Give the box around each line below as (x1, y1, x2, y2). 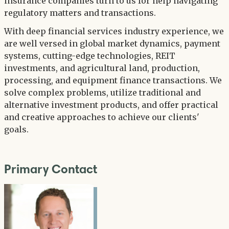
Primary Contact (4, 162, 97, 177)
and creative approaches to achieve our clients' (4, 112, 199, 123)
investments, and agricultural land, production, (4, 63, 200, 74)
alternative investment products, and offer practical (4, 100, 218, 110)
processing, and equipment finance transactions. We (4, 75, 222, 86)
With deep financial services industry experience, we (4, 26, 224, 37)
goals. (4, 124, 31, 135)
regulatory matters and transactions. (4, 8, 158, 18)
